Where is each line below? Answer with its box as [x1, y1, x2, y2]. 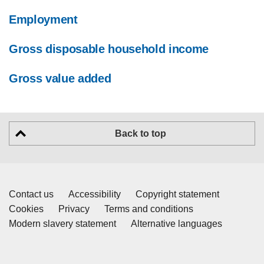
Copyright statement [136, 189, 219, 200]
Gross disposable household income [9, 42, 209, 56]
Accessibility [68, 189, 121, 200]
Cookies [9, 204, 44, 214]
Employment [9, 13, 78, 27]
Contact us [9, 189, 54, 200]
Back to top [114, 128, 166, 139]
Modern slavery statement [9, 219, 116, 229]
